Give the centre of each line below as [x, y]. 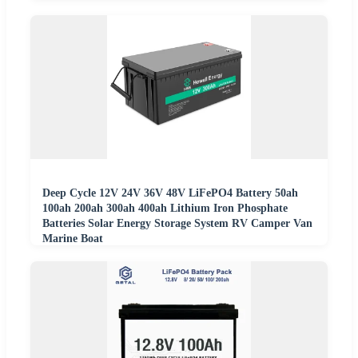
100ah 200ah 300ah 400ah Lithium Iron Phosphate [165, 209]
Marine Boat [73, 239]
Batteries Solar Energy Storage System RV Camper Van [177, 224]
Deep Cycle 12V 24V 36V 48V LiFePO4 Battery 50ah [170, 193]
